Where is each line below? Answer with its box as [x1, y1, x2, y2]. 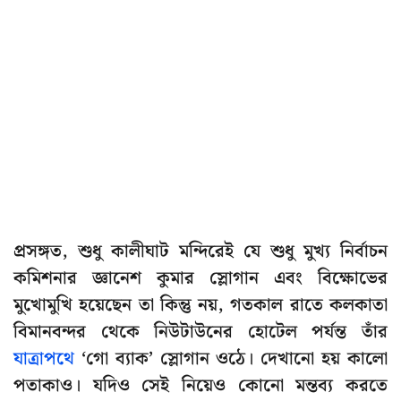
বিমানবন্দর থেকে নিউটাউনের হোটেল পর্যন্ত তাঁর [13, 318, 388, 347]
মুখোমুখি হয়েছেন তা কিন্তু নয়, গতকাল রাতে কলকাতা [13, 291, 388, 320]
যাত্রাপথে [13, 345, 74, 374]
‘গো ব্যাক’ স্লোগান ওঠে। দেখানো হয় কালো [74, 345, 388, 374]
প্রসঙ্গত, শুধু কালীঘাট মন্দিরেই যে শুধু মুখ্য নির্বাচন [13, 237, 388, 267]
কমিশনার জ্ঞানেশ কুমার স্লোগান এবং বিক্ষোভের [13, 264, 388, 294]
